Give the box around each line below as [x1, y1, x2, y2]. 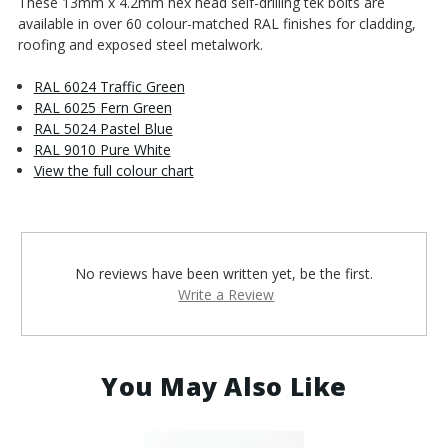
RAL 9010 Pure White [33, 139, 171, 159]
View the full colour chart [33, 160, 194, 180]
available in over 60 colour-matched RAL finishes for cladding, [17, 13, 416, 33]
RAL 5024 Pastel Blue [33, 118, 173, 138]
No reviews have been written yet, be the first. [75, 263, 373, 283]
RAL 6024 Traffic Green [33, 76, 185, 96]
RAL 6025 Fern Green [33, 97, 172, 117]
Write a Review [178, 284, 275, 304]
